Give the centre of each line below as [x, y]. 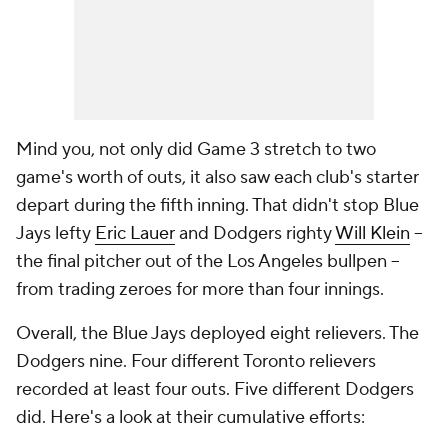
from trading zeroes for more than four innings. [200, 289]
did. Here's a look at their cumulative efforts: [190, 417]
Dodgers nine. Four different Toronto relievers [196, 361]
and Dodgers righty [255, 233]
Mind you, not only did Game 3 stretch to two [196, 149]
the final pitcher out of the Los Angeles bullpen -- [208, 261]
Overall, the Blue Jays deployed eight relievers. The [217, 333]
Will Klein [372, 233]
